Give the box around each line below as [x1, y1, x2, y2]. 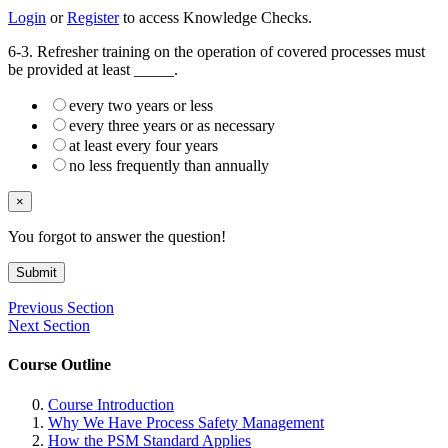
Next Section [8, 317, 90, 335]
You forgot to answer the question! [8, 228, 226, 246]
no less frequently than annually [69, 157, 269, 175]
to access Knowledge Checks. [119, 9, 312, 27]
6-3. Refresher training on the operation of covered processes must [8, 43, 425, 61]
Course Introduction [48, 395, 174, 413]
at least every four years [69, 137, 218, 155]
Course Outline [8, 356, 111, 374]
